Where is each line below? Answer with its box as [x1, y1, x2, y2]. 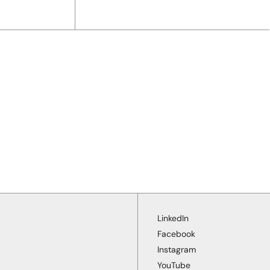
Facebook [157, 228, 195, 239]
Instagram [157, 243, 196, 255]
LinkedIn [157, 212, 189, 224]
